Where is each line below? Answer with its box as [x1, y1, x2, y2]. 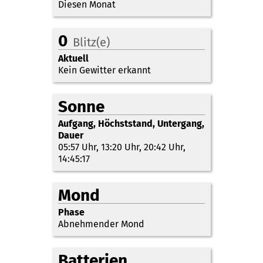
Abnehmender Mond [58, 218, 144, 230]
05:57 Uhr [58, 141, 96, 153]
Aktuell [58, 52, 89, 64]
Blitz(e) [73, 35, 110, 49]
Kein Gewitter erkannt [58, 64, 151, 76]
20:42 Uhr [144, 141, 183, 153]
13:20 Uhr [101, 141, 139, 153]
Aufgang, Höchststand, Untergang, [58, 117, 204, 129]
